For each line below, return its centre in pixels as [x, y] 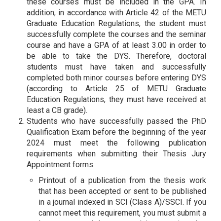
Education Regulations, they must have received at [116, 99]
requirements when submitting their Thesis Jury [116, 153]
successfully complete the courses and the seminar [116, 34]
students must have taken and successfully [116, 67]
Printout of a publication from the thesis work [122, 180]
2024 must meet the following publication [116, 143]
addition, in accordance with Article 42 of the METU [116, 12]
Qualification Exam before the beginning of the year [116, 132]
